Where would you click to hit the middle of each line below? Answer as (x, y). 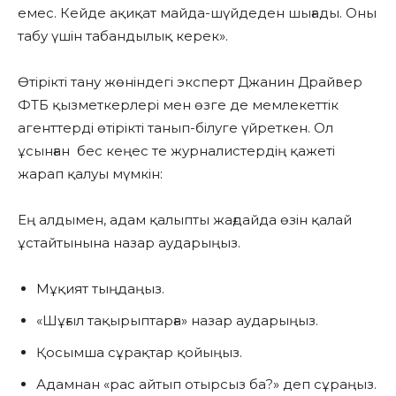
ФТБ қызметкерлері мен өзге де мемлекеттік (178, 105)
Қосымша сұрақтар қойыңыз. (139, 353)
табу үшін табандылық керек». (123, 36)
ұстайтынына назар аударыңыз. (129, 243)
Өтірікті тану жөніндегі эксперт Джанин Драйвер (190, 82)
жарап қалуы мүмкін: (90, 174)
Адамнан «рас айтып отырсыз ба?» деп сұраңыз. (206, 385)
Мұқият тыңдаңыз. (100, 289)
